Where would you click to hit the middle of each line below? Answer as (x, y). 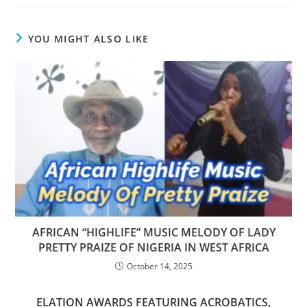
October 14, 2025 (159, 266)
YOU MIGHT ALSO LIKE (88, 38)
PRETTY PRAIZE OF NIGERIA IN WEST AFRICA (153, 247)
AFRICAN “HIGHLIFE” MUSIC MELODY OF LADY (153, 232)
